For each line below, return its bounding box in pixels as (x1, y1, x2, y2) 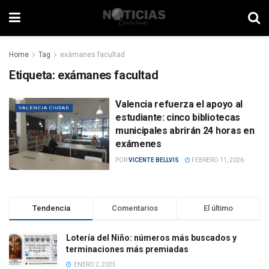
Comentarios (111, 203, 158, 213)
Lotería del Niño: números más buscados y (66, 232, 237, 243)
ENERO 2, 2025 (73, 261, 116, 268)
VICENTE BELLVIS (128, 157, 180, 163)
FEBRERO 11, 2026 (190, 157, 244, 163)
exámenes (115, 138, 162, 150)
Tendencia (32, 203, 70, 213)
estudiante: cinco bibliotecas (115, 112, 240, 123)
